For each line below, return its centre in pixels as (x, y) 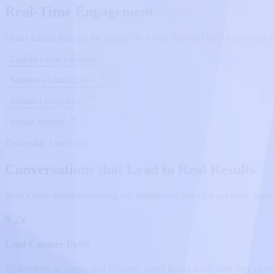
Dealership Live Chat (46, 143)
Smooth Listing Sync (48, 101)
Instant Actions (38, 122)
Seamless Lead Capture (54, 80)
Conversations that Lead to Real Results (130, 169)
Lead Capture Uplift (47, 244)
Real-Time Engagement (79, 12)
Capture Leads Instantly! (53, 59)
